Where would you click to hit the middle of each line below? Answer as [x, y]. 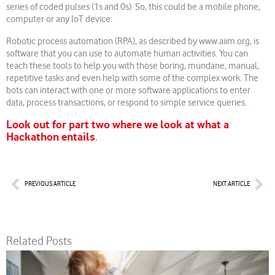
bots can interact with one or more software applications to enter [128, 91]
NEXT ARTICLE [231, 184]
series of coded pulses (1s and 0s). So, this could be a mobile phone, [133, 7]
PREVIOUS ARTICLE [50, 184]
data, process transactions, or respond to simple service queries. [126, 103]
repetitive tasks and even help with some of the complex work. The [132, 79]
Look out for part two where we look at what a [118, 125]
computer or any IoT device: [61, 20]
